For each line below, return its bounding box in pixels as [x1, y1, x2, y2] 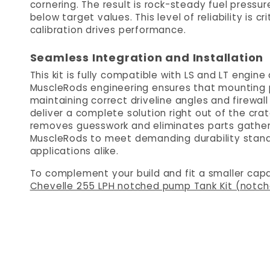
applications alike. [30, 145, 119, 157]
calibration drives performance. [30, 24, 186, 36]
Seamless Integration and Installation [30, 50, 264, 65]
